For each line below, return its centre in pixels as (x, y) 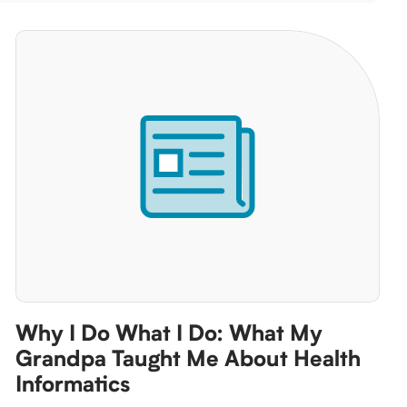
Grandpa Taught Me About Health (188, 359)
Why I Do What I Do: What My (169, 333)
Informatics (72, 384)
